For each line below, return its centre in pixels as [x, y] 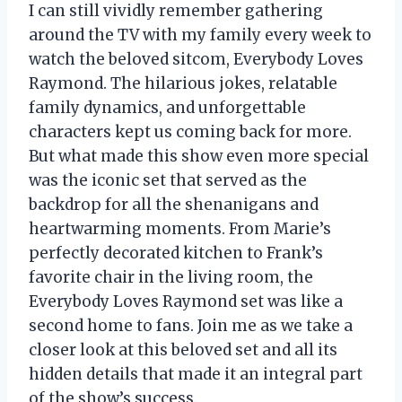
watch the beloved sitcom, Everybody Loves [196, 59]
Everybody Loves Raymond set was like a [186, 301]
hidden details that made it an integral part [196, 374]
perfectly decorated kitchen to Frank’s [176, 253]
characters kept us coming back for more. [190, 131]
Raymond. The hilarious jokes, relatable [183, 83]
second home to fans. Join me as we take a [191, 325]
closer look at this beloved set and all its [183, 350]
